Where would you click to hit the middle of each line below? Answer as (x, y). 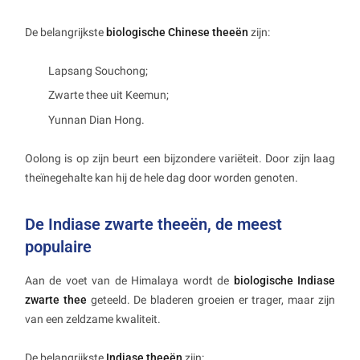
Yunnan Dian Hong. (96, 119)
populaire (58, 246)
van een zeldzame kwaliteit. (93, 319)
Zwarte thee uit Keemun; (108, 95)
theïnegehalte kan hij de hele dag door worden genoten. (162, 177)
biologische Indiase (284, 280)
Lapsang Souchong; (98, 70)
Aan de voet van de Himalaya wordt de (129, 280)
